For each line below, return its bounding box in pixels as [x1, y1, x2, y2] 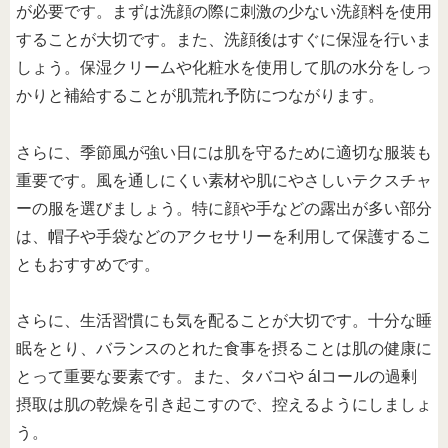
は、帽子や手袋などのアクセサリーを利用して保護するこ [16, 227, 432, 245]
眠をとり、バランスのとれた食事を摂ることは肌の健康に [16, 340, 432, 358]
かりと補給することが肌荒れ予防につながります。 [16, 86, 384, 104]
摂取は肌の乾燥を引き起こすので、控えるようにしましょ [16, 396, 432, 414]
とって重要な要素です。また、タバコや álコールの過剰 [16, 368, 417, 386]
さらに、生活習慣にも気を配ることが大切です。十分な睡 [16, 312, 432, 330]
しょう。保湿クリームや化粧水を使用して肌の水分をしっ [16, 58, 432, 76]
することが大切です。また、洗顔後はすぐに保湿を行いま [16, 30, 432, 48]
